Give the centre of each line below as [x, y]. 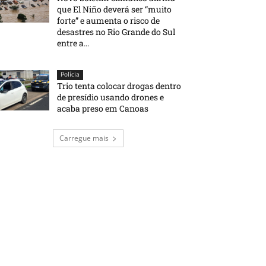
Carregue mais [84, 138]
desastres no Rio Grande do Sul [116, 31]
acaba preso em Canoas [103, 108]
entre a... [73, 43]
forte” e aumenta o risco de [109, 20]
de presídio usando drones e [111, 97]
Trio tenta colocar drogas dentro [119, 85]
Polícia [70, 74]
